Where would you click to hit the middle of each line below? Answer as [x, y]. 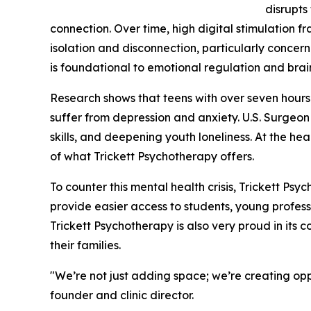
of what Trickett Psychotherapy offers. [152, 156]
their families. [85, 245]
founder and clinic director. [122, 295]
